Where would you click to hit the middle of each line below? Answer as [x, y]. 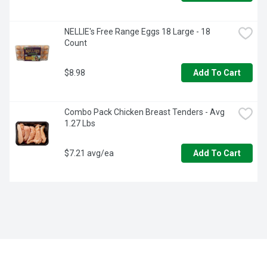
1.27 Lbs [80, 124]
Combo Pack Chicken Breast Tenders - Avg [145, 112]
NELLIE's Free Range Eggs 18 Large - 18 [137, 32]
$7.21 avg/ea [89, 153]
